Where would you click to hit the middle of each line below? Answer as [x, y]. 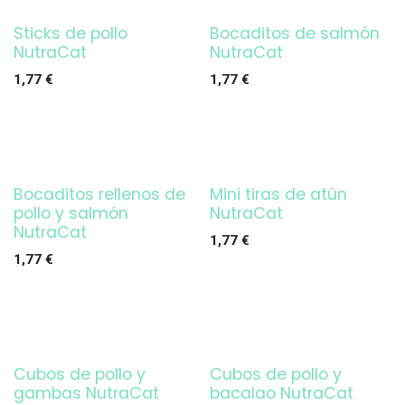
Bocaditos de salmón [294, 33]
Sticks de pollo [71, 33]
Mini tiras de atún [278, 194]
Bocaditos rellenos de [99, 194]
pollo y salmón [71, 213]
